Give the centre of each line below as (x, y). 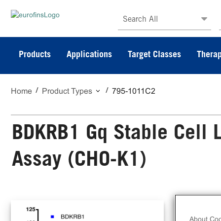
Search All (140, 20)
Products (35, 55)
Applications (89, 55)
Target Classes (154, 55)
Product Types (67, 91)
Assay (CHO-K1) (79, 161)
